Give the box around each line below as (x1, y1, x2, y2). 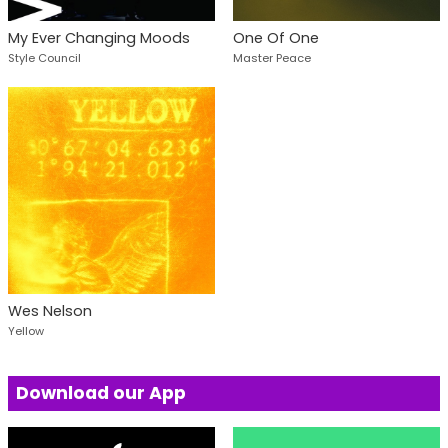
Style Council (8, 49, 81, 66)
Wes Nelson (8, 301, 92, 322)
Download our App (16, 381, 186, 406)
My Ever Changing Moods (8, 27, 190, 48)
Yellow (8, 323, 44, 340)
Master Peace (232, 49, 311, 66)
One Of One (232, 27, 319, 48)
